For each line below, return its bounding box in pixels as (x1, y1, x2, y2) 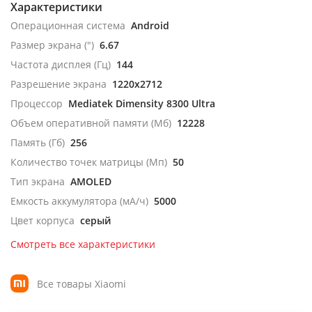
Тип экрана (10, 175, 65, 188)
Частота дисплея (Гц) (10, 58, 111, 71)
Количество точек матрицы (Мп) (10, 155, 167, 169)
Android (131, 19, 169, 32)
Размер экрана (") (10, 38, 94, 52)
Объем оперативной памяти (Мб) (10, 116, 171, 130)
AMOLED (70, 175, 111, 188)
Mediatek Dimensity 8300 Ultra (68, 97, 215, 110)
